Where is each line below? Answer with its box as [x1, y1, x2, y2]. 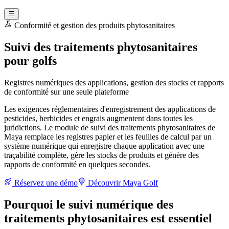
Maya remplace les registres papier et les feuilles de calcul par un [4, 132, 212, 141]
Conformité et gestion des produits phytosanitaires [12, 20, 175, 30]
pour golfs [4, 54, 57, 67]
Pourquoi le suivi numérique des [4, 197, 173, 211]
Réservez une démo [12, 178, 78, 187]
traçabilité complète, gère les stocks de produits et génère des [4, 150, 199, 159]
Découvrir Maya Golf [86, 178, 158, 187]
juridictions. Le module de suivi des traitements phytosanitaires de [4, 123, 215, 132]
